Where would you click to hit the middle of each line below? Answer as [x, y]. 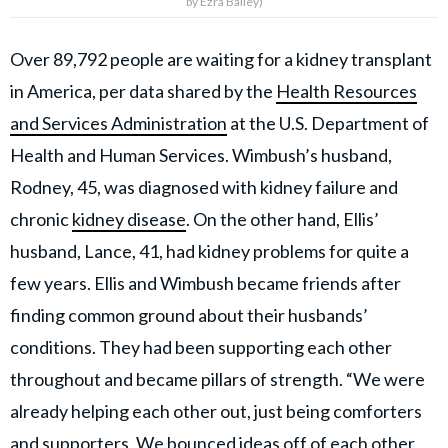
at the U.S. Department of [328, 123]
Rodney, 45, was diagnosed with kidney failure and [204, 187]
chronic [41, 219]
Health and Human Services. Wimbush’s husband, [201, 155]
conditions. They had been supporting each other [201, 347]
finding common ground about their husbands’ [189, 315]
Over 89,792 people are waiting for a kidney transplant [221, 59]
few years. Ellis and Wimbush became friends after [205, 283]
